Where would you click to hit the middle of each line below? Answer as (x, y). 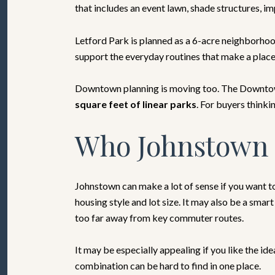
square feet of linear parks (136, 104)
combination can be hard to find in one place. (168, 266)
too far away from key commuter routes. (159, 217)
